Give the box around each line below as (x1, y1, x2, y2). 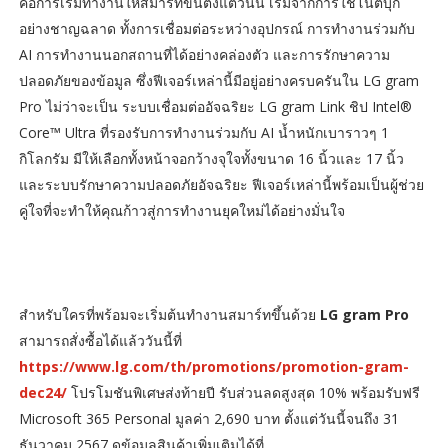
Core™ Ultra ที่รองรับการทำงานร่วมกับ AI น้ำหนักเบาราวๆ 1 (18, 122, 389, 142)
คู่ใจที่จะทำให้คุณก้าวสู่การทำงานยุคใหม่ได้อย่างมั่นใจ (18, 200, 345, 220)
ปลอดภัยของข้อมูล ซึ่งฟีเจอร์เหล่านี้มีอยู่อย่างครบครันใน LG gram (18, 70, 419, 90)
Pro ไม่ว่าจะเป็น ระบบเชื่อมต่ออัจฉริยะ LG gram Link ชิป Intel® (18, 96, 412, 116)
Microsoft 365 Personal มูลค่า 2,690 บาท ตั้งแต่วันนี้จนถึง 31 (18, 408, 399, 428)
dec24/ (18, 382, 67, 402)
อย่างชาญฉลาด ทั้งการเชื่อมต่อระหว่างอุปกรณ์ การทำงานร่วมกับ (18, 18, 415, 38)
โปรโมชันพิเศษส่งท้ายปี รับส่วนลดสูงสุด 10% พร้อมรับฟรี (66, 382, 420, 402)
